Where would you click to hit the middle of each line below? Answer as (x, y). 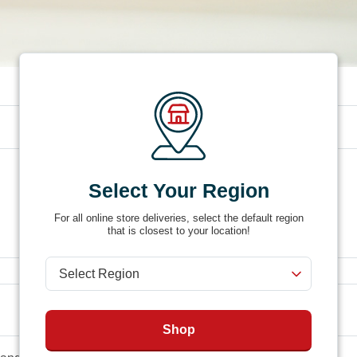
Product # (47, 171)
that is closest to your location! (178, 231)
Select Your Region (178, 190)
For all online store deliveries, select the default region (178, 218)
